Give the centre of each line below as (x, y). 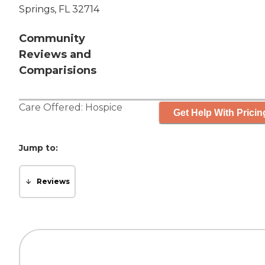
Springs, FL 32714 (59, 9)
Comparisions (58, 71)
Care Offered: (52, 108)
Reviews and (55, 55)
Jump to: (38, 148)
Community (52, 39)
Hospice (104, 108)
